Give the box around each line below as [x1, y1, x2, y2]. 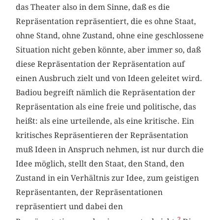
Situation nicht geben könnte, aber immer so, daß [16, 45, 201, 55]
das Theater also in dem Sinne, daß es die [16, 2, 170, 12]
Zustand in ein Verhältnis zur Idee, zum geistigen [16, 173, 199, 183]
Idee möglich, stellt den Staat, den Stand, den [16, 159, 185, 168]
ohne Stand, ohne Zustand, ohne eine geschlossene [16, 30, 204, 40]
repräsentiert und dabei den [16, 201, 123, 211]
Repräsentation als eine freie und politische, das [16, 102, 196, 111]
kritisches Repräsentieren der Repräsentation [16, 130, 189, 140]
